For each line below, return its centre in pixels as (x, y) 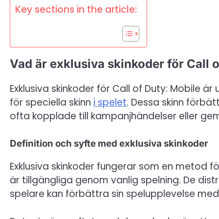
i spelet (110, 102)
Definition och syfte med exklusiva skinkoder (109, 144)
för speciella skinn (52, 102)
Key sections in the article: (76, 9)
